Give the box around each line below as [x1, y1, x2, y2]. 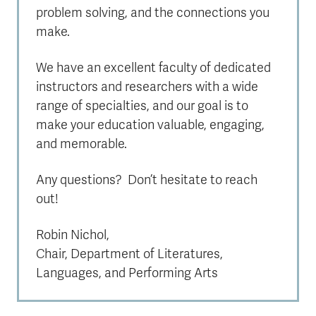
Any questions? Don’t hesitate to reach [36, 172, 257, 188]
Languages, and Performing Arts [36, 265, 218, 281]
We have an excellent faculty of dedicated [36, 60, 271, 75]
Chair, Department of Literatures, [36, 246, 223, 262]
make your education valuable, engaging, [36, 117, 265, 133]
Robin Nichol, [36, 227, 109, 243]
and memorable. [36, 136, 127, 152]
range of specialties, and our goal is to [36, 98, 248, 114]
